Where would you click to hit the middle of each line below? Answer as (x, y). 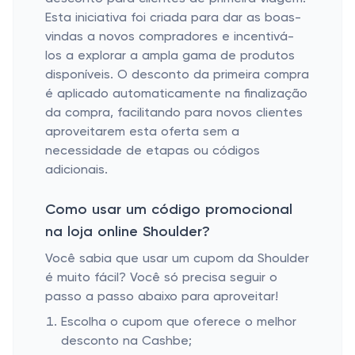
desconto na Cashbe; (126, 342)
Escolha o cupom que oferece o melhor (179, 323)
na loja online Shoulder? (128, 232)
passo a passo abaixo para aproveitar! (162, 297)
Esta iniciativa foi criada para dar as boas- (173, 18)
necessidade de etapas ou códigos (153, 151)
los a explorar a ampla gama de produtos (170, 56)
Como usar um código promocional (169, 210)
